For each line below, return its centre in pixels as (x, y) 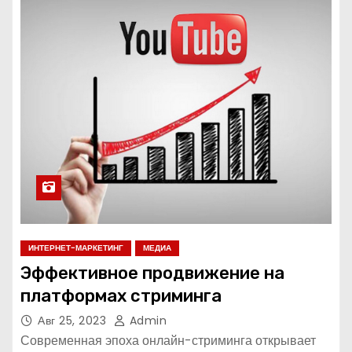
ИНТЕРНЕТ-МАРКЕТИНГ (76, 248)
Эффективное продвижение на (152, 273)
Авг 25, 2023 (74, 321)
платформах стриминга (121, 296)
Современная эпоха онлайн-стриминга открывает (168, 341)
